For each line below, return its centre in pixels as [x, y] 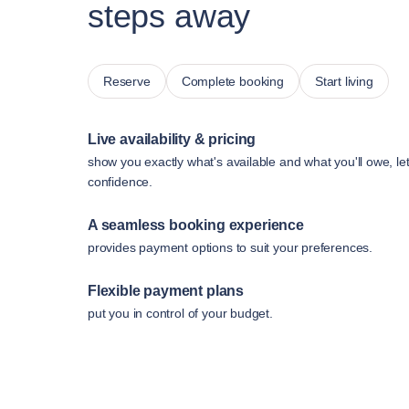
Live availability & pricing [172, 139]
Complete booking [232, 81]
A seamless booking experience [196, 225]
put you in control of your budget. [180, 313]
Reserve [127, 81]
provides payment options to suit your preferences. [230, 247]
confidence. [121, 181]
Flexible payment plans [166, 290]
